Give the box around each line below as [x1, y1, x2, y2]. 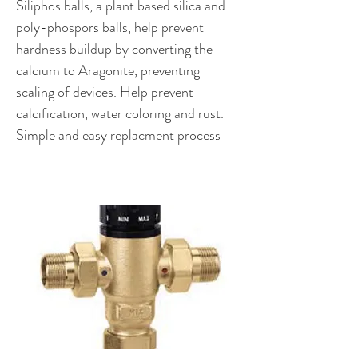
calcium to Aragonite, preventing [16, 60, 200, 81]
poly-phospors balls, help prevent [16, 17, 204, 38]
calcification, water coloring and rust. [16, 103, 224, 124]
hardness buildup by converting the [16, 38, 213, 59]
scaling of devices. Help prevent [16, 82, 193, 102]
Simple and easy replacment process [16, 125, 221, 145]
